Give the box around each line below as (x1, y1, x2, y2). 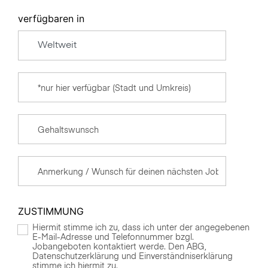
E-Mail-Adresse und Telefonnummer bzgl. (32, 233, 194, 242)
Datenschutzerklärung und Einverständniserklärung (32, 252, 233, 261)
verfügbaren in (18, 13, 84, 25)
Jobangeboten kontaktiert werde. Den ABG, (32, 243, 206, 252)
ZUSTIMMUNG (18, 205, 84, 218)
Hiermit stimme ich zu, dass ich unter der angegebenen (32, 224, 249, 233)
